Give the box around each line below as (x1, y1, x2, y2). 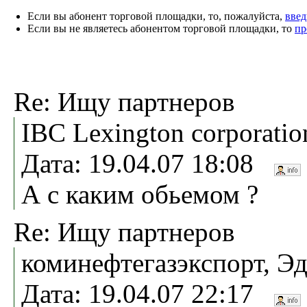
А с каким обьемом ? (21, 179, 258, 209)
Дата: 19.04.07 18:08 (21, 148, 274, 178)
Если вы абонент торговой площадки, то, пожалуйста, (27, 10, 285, 22)
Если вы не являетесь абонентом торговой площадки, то (27, 22, 295, 34)
